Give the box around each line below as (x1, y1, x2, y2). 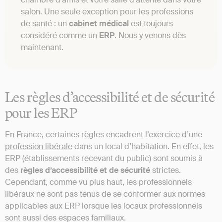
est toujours (129, 18, 173, 29)
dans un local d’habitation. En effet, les (72, 141, 214, 152)
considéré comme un (21, 30, 99, 41)
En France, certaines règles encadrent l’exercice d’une (5, 129, 202, 140)
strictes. (150, 165, 181, 176)
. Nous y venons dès (114, 30, 186, 41)
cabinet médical (69, 18, 129, 29)
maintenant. (21, 42, 63, 53)
